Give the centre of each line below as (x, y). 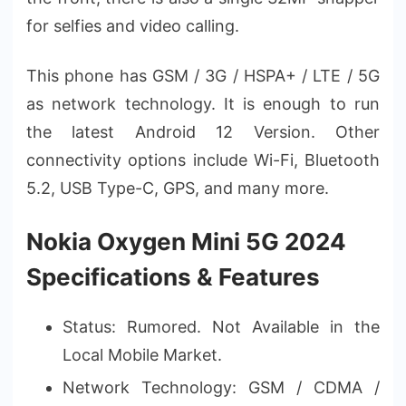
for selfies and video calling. (133, 25)
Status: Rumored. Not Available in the (221, 326)
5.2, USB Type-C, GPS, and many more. (178, 188)
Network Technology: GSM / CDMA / (221, 387)
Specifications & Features (173, 276)
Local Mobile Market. (142, 354)
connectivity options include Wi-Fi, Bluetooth (203, 159)
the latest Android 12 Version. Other (203, 131)
